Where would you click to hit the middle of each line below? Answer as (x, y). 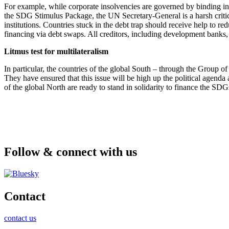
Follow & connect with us (71, 152)
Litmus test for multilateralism (56, 52)
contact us (20, 218)
